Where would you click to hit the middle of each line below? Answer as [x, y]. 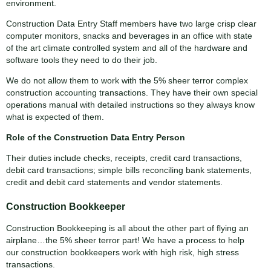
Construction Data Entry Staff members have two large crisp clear [131, 23]
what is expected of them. [55, 116]
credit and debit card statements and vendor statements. [114, 182]
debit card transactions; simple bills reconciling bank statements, [129, 170]
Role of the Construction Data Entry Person [96, 137]
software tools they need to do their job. [82, 60]
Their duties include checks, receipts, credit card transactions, [124, 158]
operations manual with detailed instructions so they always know [130, 104]
